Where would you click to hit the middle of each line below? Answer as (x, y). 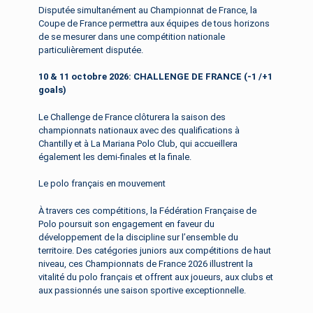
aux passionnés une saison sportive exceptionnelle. (142, 290)
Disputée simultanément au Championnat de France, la (148, 10)
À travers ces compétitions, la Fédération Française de (147, 210)
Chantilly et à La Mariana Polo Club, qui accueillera (138, 143)
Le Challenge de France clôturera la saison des (132, 117)
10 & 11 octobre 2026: (86, 77)
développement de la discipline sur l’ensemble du (138, 237)
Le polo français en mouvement (102, 184)
